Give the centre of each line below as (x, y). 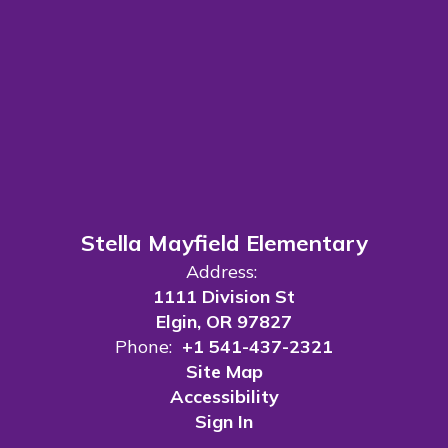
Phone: (143, 347)
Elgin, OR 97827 (224, 322)
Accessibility (224, 397)
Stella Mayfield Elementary (224, 243)
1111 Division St (224, 297)
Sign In (224, 422)
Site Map (224, 372)
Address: (221, 272)
